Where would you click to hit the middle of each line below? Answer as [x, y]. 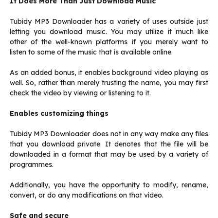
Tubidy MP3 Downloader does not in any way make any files [109, 134]
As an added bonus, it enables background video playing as [109, 73]
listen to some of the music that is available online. [91, 52]
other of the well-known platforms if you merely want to [109, 42]
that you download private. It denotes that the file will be [109, 144]
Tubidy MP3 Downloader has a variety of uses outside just [109, 22]
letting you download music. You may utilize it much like [109, 32]
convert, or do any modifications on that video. [87, 195]
